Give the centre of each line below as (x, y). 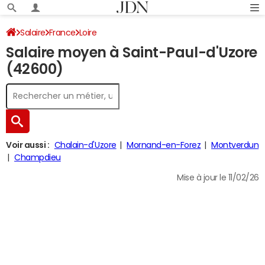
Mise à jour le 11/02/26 (218, 177)
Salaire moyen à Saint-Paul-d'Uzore (132, 53)
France (62, 33)
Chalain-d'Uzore (85, 145)
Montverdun (235, 145)
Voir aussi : (28, 145)
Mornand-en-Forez (164, 145)
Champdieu (38, 157)
